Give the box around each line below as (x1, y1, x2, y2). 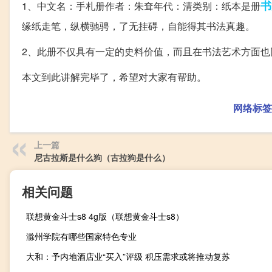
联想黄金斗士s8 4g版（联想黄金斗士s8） (26, 210, 184, 223)
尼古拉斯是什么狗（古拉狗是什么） (34, 151, 170, 164)
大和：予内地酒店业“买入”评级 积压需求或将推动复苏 (26, 250, 230, 263)
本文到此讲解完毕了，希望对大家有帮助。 (22, 70, 206, 84)
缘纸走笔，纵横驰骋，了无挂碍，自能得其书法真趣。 (22, 19, 255, 33)
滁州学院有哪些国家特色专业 (26, 230, 137, 243)
